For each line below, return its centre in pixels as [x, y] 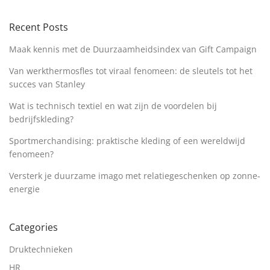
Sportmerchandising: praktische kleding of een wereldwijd [127, 141]
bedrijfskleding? [41, 119]
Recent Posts [39, 27]
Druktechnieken [41, 250]
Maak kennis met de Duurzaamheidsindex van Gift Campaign [133, 49]
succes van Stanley [47, 84]
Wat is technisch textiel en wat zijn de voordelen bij [113, 106]
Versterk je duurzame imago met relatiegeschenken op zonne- [135, 176]
